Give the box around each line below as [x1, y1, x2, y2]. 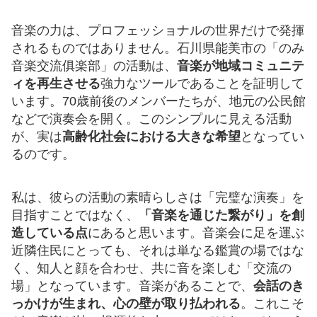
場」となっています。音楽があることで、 [11, 278, 253, 293]
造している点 [11, 225, 88, 240]
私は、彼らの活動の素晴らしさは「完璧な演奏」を [11, 190, 304, 204]
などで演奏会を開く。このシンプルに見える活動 [11, 111, 292, 126]
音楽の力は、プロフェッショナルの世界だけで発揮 [11, 23, 304, 38]
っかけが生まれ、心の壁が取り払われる [11, 296, 241, 311]
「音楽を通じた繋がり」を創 [139, 207, 304, 222]
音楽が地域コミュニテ [177, 58, 304, 73]
